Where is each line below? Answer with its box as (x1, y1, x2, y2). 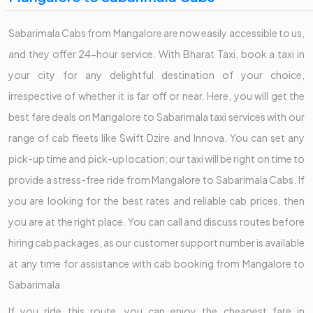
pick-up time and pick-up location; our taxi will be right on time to (8, 152, 305, 165)
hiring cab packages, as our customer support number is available (8, 235, 305, 249)
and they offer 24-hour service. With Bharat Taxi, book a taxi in (8, 47, 305, 60)
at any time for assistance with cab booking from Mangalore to (8, 256, 305, 270)
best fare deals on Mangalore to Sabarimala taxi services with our (8, 110, 305, 123)
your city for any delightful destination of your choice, (8, 68, 305, 81)
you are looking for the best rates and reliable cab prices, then (8, 194, 305, 207)
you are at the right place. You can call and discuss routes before (8, 214, 305, 228)
